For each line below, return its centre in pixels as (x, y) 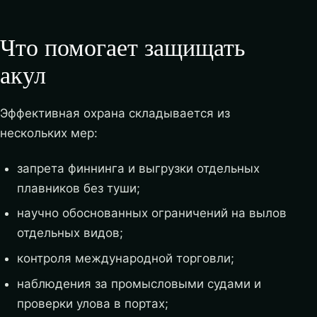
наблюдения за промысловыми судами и (139, 283)
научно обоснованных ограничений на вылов (151, 213)
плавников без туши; (78, 188)
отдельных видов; (70, 233)
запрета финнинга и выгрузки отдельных (138, 168)
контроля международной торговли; (125, 258)
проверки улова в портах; (92, 303)
